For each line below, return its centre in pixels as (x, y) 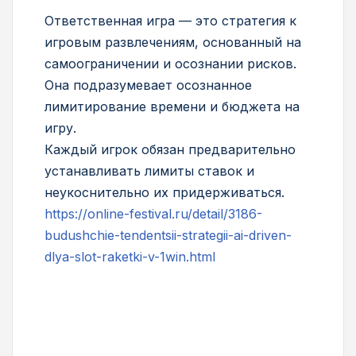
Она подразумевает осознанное (148, 85)
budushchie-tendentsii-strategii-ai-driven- (168, 236)
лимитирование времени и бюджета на (172, 107)
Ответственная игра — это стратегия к (170, 21)
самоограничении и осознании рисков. (170, 64)
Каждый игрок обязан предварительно (170, 150)
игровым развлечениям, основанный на (173, 43)
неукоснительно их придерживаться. (164, 193)
